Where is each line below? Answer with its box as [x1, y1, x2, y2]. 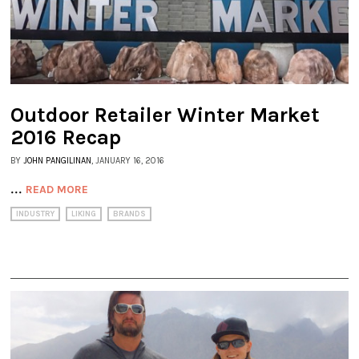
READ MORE [26, 183, 88, 197]
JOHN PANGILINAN [23, 155, 91, 167]
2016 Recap [10, 125, 121, 151]
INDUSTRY [16, 209, 54, 220]
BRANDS [113, 209, 146, 220]
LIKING [71, 209, 96, 220]
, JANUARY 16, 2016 [91, 155, 164, 167]
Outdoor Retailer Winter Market [10, 103, 320, 128]
